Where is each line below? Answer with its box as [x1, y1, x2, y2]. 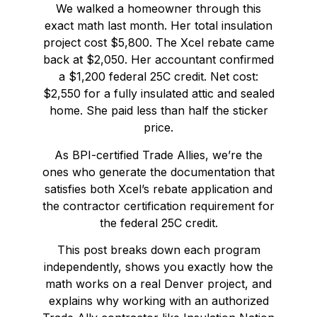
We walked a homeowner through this [56, 1, 261, 16]
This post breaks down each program [57, 243, 260, 258]
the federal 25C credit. [99, 215, 218, 230]
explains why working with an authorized [48, 294, 269, 309]
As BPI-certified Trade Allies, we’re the [54, 147, 263, 162]
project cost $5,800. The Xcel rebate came [42, 35, 275, 50]
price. [144, 120, 173, 135]
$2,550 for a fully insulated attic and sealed [42, 86, 275, 101]
